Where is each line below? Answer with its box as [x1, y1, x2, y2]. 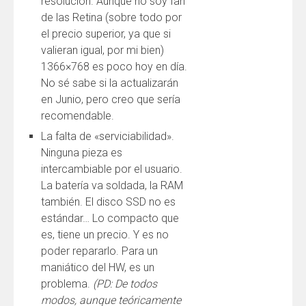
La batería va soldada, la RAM [41, 179, 183, 192]
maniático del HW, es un [41, 261, 154, 274]
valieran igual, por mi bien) [41, 44, 164, 57]
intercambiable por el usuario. [41, 163, 182, 176]
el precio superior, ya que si [41, 27, 171, 40]
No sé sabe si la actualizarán [41, 76, 178, 89]
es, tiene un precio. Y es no [41, 228, 169, 241]
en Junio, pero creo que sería [41, 93, 180, 106]
